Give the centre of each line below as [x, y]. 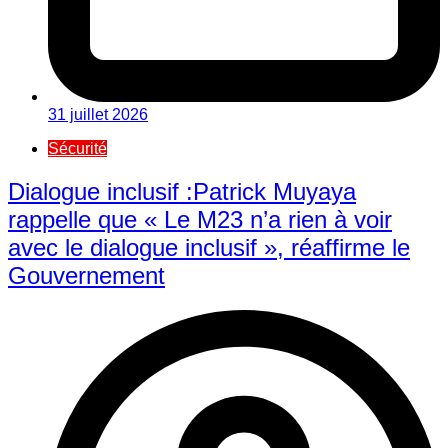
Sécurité [77, 148]
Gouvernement [86, 275]
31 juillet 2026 [98, 114]
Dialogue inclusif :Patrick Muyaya [182, 191]
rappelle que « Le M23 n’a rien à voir [200, 219]
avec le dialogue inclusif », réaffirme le [209, 247]
